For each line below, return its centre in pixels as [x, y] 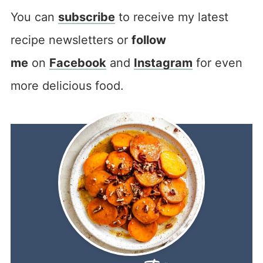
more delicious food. [67, 86]
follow [149, 40]
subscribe [86, 17]
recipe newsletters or [71, 40]
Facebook [77, 63]
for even [217, 63]
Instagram [163, 63]
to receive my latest [171, 17]
